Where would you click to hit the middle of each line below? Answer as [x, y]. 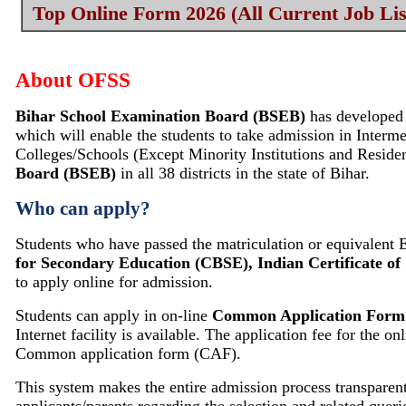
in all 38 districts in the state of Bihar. [243, 174]
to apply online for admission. [114, 282]
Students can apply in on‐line [114, 316]
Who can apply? [83, 209]
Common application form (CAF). [128, 354]
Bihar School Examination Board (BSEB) [160, 116]
